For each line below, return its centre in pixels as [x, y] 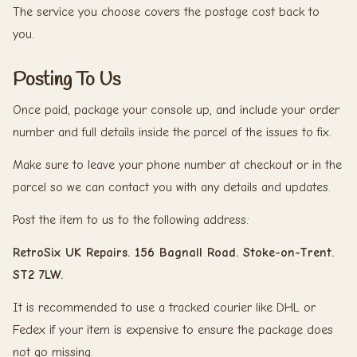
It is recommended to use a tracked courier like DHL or [164, 307]
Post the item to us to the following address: [131, 220]
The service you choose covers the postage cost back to [166, 12]
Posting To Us [67, 81]
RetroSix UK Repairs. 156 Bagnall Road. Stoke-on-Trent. [173, 252]
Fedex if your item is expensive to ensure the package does [173, 330]
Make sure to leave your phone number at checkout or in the [177, 165]
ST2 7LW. [38, 275]
